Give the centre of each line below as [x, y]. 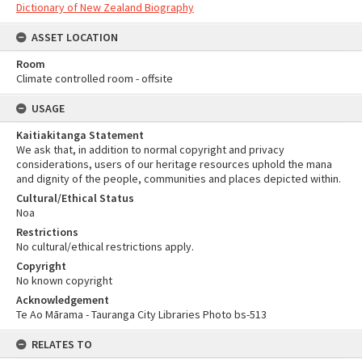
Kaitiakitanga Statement [80, 135]
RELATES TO [62, 344]
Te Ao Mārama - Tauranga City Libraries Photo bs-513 [141, 314]
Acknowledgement [63, 300]
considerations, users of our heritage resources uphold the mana [174, 164]
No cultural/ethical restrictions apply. [105, 246]
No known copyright [64, 280]
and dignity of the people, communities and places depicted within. [179, 179]
